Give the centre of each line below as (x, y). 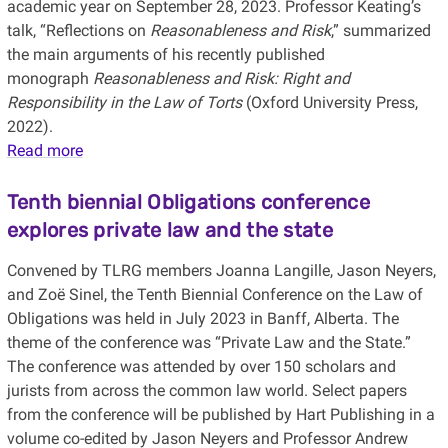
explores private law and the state (169, 230)
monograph (47, 79)
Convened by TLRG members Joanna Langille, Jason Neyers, (221, 271)
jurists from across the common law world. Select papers (206, 391)
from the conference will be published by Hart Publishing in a (220, 415)
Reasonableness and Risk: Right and (221, 79)
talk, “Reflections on (78, 31)
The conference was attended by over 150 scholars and (201, 367)
